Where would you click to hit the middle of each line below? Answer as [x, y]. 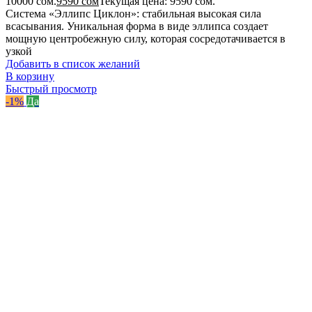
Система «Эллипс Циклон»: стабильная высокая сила [133, 14]
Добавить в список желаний [73, 64]
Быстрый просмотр [51, 89]
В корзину [30, 77]
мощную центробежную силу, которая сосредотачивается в [146, 39]
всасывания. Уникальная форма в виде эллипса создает [137, 26]
